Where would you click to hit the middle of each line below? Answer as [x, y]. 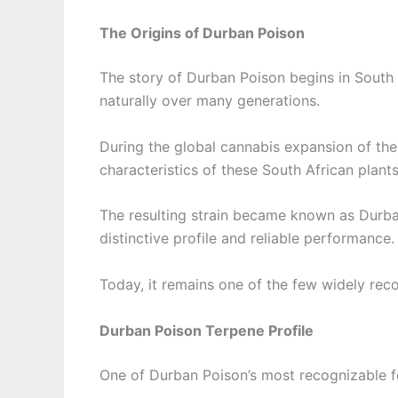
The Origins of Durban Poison [202, 33]
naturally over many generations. [210, 101]
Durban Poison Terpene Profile [207, 330]
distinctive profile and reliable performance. [247, 239]
